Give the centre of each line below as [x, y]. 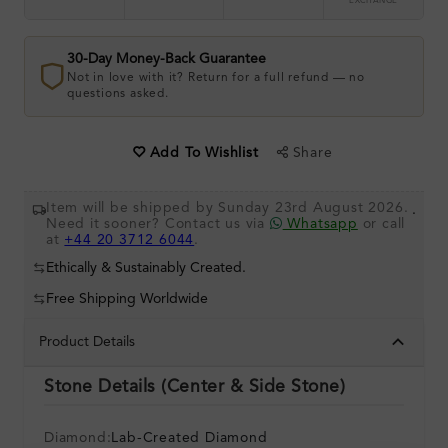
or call [381, 224]
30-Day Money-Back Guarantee [166, 59]
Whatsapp [320, 224]
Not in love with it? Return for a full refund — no [216, 78]
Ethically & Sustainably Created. [146, 268]
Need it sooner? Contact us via [158, 224]
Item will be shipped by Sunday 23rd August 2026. [227, 208]
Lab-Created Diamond [189, 438]
